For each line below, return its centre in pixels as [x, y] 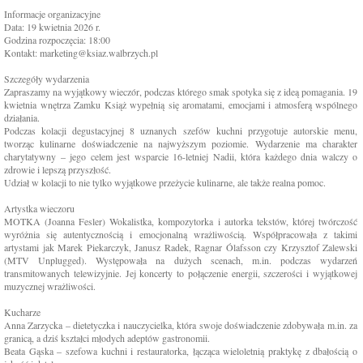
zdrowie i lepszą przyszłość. [58, 169]
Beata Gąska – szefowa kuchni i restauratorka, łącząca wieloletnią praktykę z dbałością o [181, 351]
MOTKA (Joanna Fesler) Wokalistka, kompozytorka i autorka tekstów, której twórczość [181, 221]
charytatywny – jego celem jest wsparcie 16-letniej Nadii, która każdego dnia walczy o [181, 156]
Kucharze [22, 312]
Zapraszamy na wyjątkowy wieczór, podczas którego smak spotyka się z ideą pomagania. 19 [181, 92]
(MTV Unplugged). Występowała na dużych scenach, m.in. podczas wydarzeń [181, 260]
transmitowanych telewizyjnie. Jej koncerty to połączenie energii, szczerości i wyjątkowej [181, 273]
